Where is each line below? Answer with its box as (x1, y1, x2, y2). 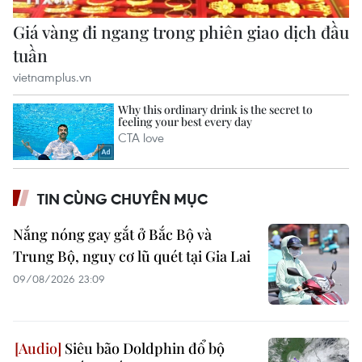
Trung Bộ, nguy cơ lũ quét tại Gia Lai (13, 246, 250, 266)
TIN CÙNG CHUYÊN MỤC (37, 188, 208, 208)
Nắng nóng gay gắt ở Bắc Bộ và (13, 224, 212, 244)
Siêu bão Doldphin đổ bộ (61, 338, 225, 358)
